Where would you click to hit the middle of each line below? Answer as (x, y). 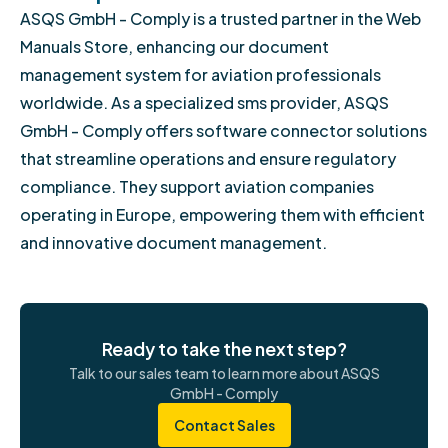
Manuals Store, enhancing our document (174, 46)
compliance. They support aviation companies (197, 186)
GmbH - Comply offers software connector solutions (223, 130)
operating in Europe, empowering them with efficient (222, 214)
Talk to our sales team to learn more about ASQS (224, 373)
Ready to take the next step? (224, 349)
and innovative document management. (173, 242)
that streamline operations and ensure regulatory (208, 158)
